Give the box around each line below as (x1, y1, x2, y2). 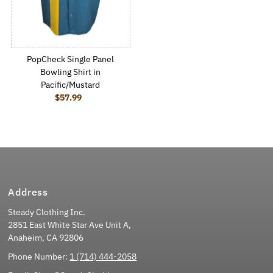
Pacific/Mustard (41, 79, 101, 90)
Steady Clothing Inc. (8, 206, 86, 218)
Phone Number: (8, 250, 70, 262)
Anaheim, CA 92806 (8, 232, 84, 243)
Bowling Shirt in (40, 66, 101, 77)
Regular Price (70, 91, 124, 103)
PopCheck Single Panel (27, 53, 115, 65)
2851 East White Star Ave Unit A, (8, 219, 132, 230)
